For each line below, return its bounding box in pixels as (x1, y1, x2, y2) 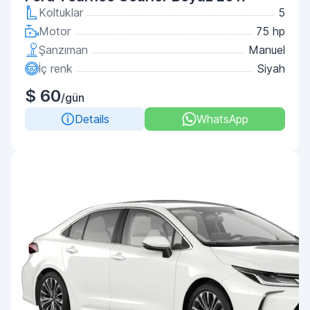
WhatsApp (196, 112, 248, 126)
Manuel (248, 43, 285, 57)
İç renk (39, 62, 73, 75)
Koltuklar (39, 6, 83, 19)
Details (74, 112, 109, 126)
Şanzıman (39, 43, 88, 57)
